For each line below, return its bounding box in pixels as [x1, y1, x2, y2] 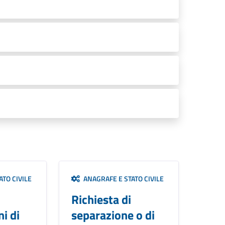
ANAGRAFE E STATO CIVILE [80, 173, 164, 184]
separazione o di [71, 205, 155, 224]
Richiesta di [71, 190, 131, 208]
